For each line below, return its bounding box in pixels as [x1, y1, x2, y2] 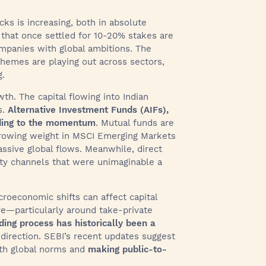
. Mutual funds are [96, 118, 174, 128]
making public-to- [88, 244, 167, 255]
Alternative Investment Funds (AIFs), [8, 104, 169, 115]
